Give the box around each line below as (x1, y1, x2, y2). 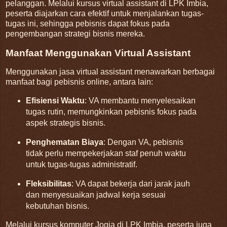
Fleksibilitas (25, 179, 71, 188)
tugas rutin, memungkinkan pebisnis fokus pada (25, 107, 197, 117)
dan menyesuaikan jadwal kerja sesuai (25, 190, 166, 199)
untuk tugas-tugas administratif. (25, 160, 137, 169)
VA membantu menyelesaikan (88, 96, 196, 105)
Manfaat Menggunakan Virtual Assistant (6, 47, 191, 58)
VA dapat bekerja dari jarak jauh (75, 179, 190, 188)
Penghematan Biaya (25, 138, 103, 147)
